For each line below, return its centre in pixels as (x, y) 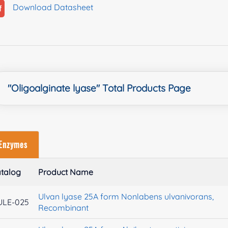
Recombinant (64, 207)
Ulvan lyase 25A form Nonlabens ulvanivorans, (126, 196)
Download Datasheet (49, 7)
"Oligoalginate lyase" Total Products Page (99, 88)
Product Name (66, 172)
